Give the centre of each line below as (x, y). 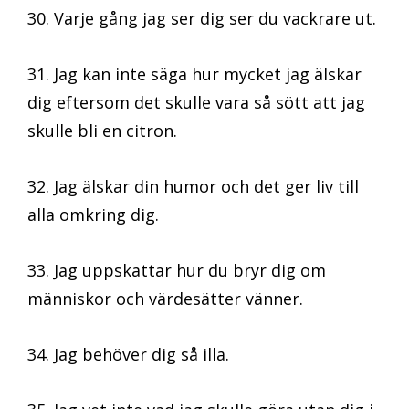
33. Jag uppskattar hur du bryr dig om (177, 271)
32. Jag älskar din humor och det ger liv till (193, 187)
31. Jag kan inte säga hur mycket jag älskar (194, 74)
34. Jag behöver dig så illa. (128, 355)
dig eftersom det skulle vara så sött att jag (196, 103)
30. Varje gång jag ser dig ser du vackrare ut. (202, 19)
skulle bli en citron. (102, 131)
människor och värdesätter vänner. (165, 299)
